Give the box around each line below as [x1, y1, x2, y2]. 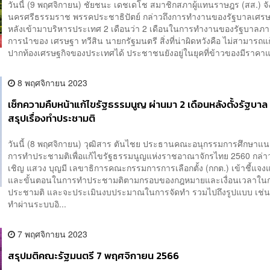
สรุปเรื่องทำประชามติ [8, 111, 96, 127]
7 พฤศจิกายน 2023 [15, 227, 88, 240]
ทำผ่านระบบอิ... [8, 197, 67, 210]
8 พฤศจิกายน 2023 [15, 77, 88, 89]
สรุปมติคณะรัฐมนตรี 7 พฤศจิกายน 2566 [8, 248, 180, 263]
